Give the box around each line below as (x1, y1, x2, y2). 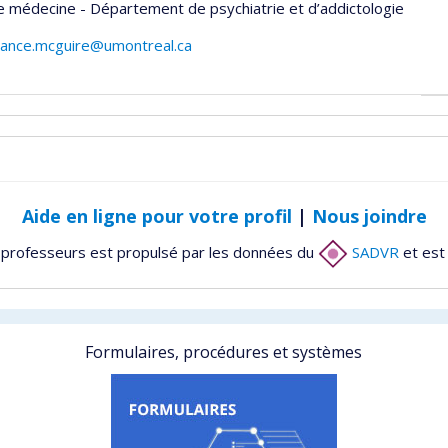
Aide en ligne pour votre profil (21, 204, 292, 228)
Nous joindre (311, 204, 427, 228)
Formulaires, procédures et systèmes (85, 341, 363, 363)
